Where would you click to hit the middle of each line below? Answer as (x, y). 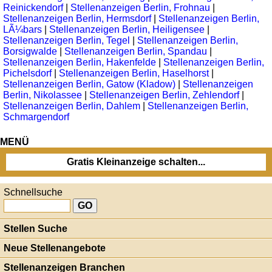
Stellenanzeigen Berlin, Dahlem (72, 106)
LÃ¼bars (22, 29)
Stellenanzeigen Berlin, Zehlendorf (164, 95)
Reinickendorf (33, 8)
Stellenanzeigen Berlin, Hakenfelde (80, 62)
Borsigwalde (30, 51)
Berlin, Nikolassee (42, 95)
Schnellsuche (33, 192)
